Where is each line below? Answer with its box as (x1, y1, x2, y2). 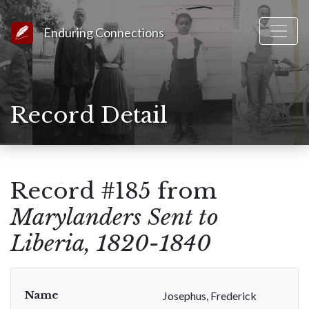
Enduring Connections (43, 25, 164, 40)
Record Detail (10, 101, 168, 129)
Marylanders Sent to (10, 203, 219, 231)
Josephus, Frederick (163, 289, 257, 302)
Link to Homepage (32, 23, 120, 36)
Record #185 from (10, 177, 217, 205)
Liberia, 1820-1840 (10, 230, 211, 257)
